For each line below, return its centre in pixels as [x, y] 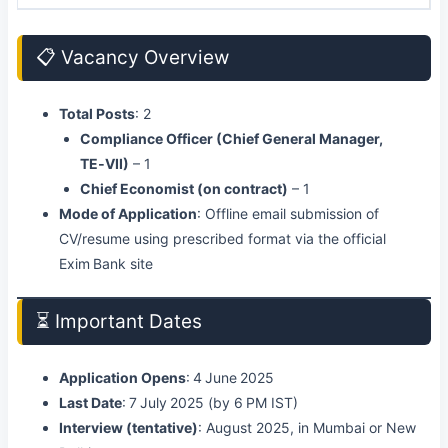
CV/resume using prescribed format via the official [222, 238]
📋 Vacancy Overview [132, 57]
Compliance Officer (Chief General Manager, [231, 138]
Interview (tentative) [128, 427]
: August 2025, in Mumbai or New [307, 427]
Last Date [90, 402]
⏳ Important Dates [119, 321]
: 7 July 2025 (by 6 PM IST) [210, 402]
